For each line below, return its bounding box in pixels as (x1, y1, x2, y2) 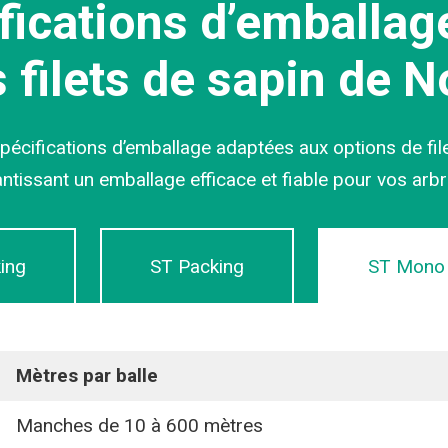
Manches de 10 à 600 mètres (15, 413, 263, 437)
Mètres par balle (15, 363, 158, 387)
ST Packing (150, 254, 244, 278)
